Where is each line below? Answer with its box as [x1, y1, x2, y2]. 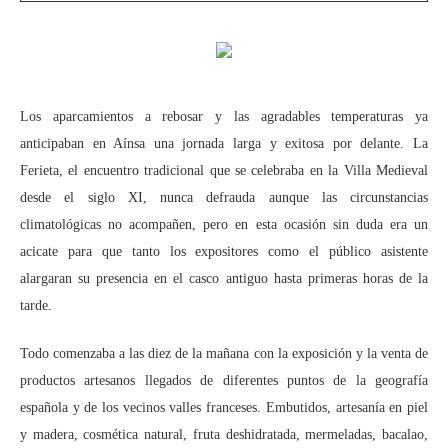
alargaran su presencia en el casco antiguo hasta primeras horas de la [20, 271, 428, 286]
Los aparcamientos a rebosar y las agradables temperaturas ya [20, 109, 428, 124]
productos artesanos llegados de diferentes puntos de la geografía [20, 373, 428, 388]
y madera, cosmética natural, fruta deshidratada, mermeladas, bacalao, [20, 427, 428, 442]
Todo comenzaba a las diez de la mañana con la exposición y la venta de [20, 346, 428, 361]
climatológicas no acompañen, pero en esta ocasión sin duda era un [20, 217, 428, 232]
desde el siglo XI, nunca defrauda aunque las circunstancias [20, 190, 428, 205]
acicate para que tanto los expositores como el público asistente [20, 244, 428, 259]
